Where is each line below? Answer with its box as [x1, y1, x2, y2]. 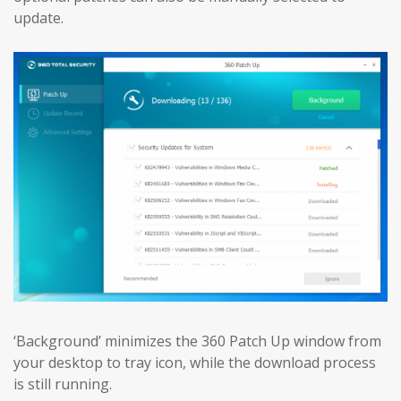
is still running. [13, 373, 112, 394]
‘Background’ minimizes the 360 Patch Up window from [13, 330, 381, 351]
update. [13, 8, 64, 29]
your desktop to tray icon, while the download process [13, 352, 376, 372]
